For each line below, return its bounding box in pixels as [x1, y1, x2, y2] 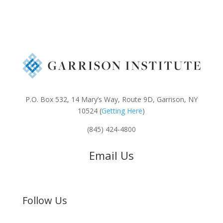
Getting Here [102, 106, 143, 115]
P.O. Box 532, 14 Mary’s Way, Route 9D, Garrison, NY [25, 94, 198, 104]
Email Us [89, 147, 134, 163]
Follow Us [22, 193, 67, 207]
